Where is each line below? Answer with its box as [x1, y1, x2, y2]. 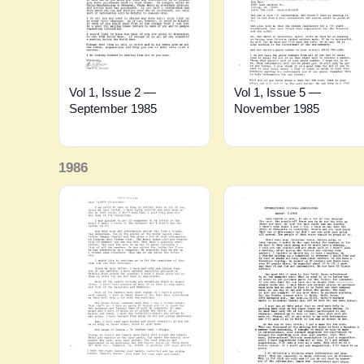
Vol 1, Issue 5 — [233, 84, 321, 99]
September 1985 [69, 101, 157, 115]
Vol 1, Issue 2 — [69, 84, 156, 99]
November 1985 [233, 101, 319, 115]
